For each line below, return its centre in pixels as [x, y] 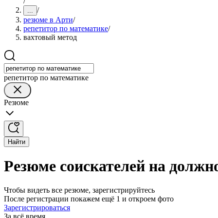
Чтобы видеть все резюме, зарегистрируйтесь [79, 190]
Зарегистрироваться [37, 207]
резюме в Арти [48, 20]
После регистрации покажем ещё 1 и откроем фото [89, 199]
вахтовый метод [50, 37]
